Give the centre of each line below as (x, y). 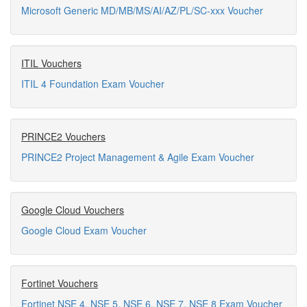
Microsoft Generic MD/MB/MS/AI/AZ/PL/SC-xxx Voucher (142, 10)
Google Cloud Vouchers (73, 210)
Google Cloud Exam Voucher (84, 230)
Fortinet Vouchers (60, 283)
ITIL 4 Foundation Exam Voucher (93, 84)
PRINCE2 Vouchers (63, 136)
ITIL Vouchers (51, 63)
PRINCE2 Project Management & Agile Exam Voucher (138, 157)
